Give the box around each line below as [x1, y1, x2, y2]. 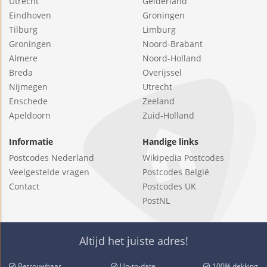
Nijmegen [9, 81, 48, 93]
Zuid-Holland [142, 110, 194, 122]
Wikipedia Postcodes [142, 152, 224, 164]
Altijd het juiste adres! [79, 234, 188, 249]
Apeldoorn [9, 110, 51, 122]
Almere [9, 52, 38, 64]
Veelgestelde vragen [9, 166, 89, 178]
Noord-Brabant [142, 38, 203, 50]
